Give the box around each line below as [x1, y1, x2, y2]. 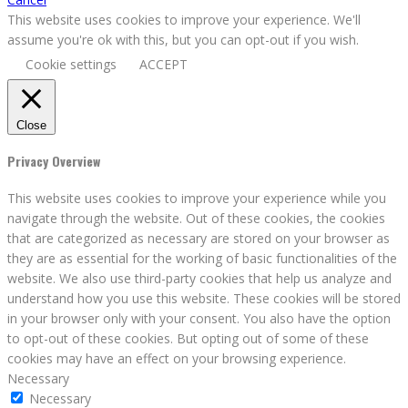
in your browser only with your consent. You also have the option [7, 309, 391, 327]
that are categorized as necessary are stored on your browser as [7, 229, 390, 247]
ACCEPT [139, 55, 188, 73]
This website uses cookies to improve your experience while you [7, 189, 386, 207]
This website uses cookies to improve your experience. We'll [7, 10, 361, 28]
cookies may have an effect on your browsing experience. [7, 349, 346, 367]
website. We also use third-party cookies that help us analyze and [7, 269, 392, 287]
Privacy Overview [7, 151, 100, 171]
